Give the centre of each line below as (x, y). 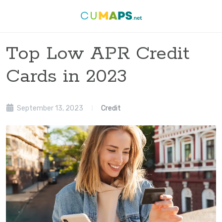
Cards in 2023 (66, 77)
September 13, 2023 (49, 108)
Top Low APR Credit (98, 54)
